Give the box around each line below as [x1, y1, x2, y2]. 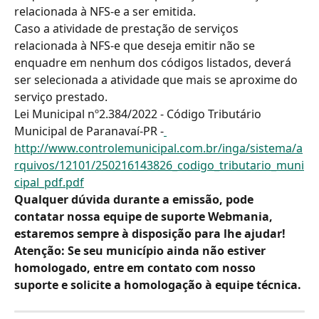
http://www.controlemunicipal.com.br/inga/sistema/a [14, 140, 303, 156]
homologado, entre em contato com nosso [14, 260, 258, 276]
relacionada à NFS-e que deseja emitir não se [14, 38, 258, 53]
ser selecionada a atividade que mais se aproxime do [14, 72, 300, 88]
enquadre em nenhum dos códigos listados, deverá [14, 55, 294, 70]
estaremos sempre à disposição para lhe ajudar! [14, 226, 286, 241]
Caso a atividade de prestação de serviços [14, 21, 241, 36]
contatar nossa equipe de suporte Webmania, [14, 209, 276, 224]
